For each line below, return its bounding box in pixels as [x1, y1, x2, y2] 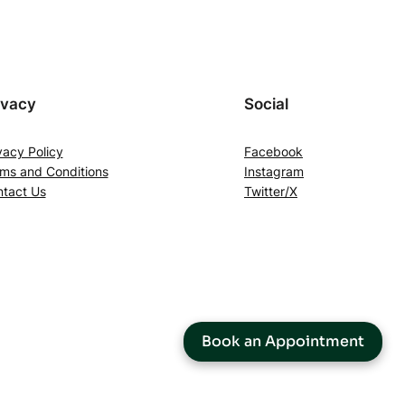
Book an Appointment [202, 332, 364, 351]
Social [244, 94, 288, 113]
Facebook [244, 143, 303, 159]
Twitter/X [244, 183, 297, 199]
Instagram [244, 163, 304, 179]
